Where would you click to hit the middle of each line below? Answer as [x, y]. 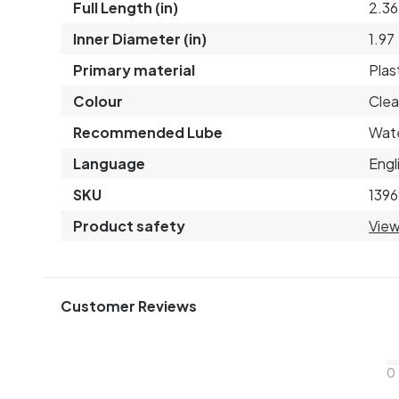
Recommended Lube [148, 132]
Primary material [134, 69]
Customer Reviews [129, 306]
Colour [98, 101]
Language [109, 163]
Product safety [129, 225]
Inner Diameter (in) [140, 38]
